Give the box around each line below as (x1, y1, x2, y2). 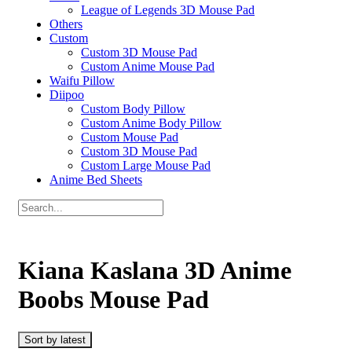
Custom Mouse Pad (81, 130, 178, 144)
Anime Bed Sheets (49, 173, 142, 186)
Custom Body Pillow (81, 102, 185, 115)
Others (49, 17, 82, 31)
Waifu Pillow (49, 74, 115, 87)
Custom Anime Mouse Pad (81, 60, 214, 73)
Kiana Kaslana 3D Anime (18, 256, 291, 285)
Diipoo (49, 88, 84, 101)
